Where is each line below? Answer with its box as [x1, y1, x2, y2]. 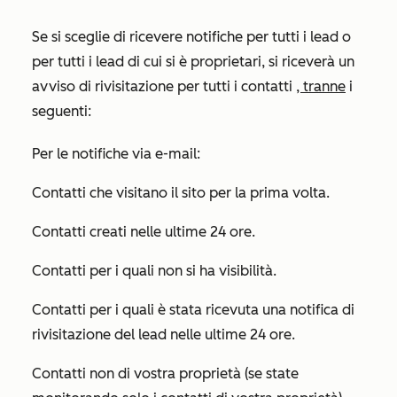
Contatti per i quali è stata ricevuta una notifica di [32, 301, 354, 318]
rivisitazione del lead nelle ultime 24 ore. [32, 326, 295, 343]
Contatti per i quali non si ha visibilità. [32, 262, 276, 279]
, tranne [296, 78, 346, 95]
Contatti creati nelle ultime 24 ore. [32, 223, 255, 240]
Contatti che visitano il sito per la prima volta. [32, 184, 330, 201]
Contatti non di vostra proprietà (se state [32, 365, 299, 382]
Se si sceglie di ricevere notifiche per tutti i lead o [32, 28, 351, 45]
